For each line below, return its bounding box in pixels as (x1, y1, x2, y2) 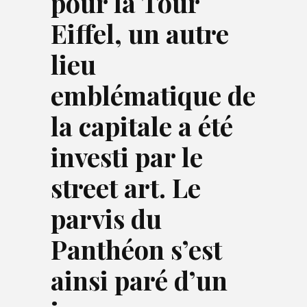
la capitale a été (51, 108, 233, 143)
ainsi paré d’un (51, 262, 228, 297)
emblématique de (51, 77, 256, 112)
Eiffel (51, 16, 114, 51)
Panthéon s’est (51, 232, 222, 267)
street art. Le (51, 170, 201, 205)
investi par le (51, 139, 203, 174)
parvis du (51, 201, 162, 236)
